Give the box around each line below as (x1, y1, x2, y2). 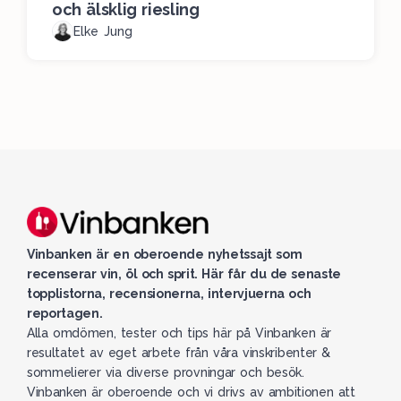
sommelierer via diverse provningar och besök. (27, 365, 304, 380)
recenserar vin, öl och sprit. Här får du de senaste (27, 267, 342, 282)
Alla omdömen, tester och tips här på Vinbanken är (27, 326, 332, 341)
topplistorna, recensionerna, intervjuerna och (27, 286, 311, 302)
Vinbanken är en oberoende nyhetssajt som (27, 247, 303, 262)
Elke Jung (73, 24, 132, 39)
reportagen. (27, 306, 103, 321)
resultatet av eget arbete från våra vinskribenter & (27, 346, 330, 361)
